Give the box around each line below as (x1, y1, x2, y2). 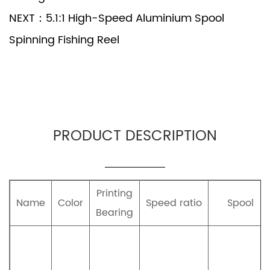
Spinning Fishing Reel (9, 31, 119, 49)
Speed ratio (146, 195, 202, 212)
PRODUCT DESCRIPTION (53, 124, 217, 149)
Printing (96, 186, 133, 202)
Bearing (96, 205, 133, 221)
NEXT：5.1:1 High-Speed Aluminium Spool (9, 10, 224, 28)
